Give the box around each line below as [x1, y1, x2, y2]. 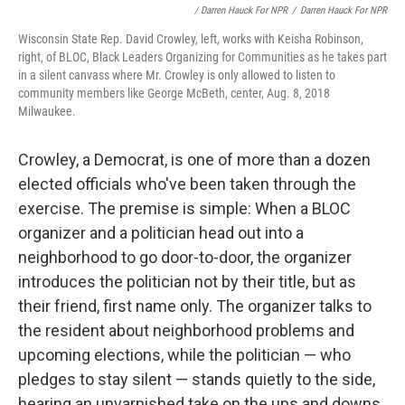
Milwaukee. [18, 104, 76, 119]
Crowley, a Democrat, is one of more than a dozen [18, 150, 371, 170]
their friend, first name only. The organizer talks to [18, 297, 372, 316]
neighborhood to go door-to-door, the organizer [18, 248, 352, 268]
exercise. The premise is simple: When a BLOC [18, 199, 351, 219]
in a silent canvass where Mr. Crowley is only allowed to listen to [18, 68, 335, 83]
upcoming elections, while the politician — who [18, 345, 351, 365]
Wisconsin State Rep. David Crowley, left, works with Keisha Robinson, [18, 32, 363, 47]
